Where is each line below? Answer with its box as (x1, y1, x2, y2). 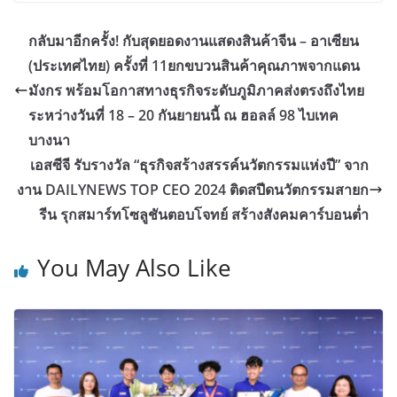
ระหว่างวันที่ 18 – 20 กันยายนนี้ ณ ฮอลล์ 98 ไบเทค (28, 105, 339, 126)
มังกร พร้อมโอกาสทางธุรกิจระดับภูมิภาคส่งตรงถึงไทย (28, 81, 364, 101)
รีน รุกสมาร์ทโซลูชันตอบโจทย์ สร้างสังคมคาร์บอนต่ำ (39, 205, 369, 225)
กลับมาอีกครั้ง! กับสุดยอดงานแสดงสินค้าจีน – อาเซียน (28, 31, 359, 51)
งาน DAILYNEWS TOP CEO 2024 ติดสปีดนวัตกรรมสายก (17, 180, 369, 200)
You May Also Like (37, 252, 231, 284)
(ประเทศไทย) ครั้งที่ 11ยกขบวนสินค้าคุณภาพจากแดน (28, 56, 360, 76)
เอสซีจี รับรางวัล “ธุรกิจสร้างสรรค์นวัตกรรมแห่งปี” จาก (30, 155, 369, 175)
